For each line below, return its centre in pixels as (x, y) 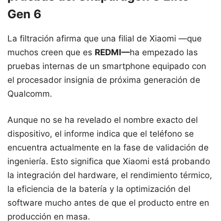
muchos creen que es (51, 52)
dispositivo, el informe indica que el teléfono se (101, 134)
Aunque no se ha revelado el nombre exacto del (103, 120)
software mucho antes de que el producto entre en (108, 203)
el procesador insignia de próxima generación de (104, 80)
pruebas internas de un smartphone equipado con (107, 66)
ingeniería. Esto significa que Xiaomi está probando (109, 162)
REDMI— (112, 52)
